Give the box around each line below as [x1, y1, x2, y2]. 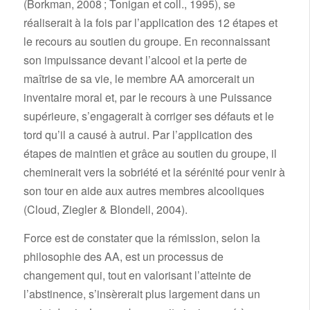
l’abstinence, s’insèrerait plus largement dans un [23, 286, 260, 302]
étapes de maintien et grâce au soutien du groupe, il [23, 145, 277, 162]
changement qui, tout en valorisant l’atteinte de [23, 267, 251, 284]
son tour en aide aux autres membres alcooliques [23, 183, 264, 199]
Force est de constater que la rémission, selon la [23, 230, 260, 246]
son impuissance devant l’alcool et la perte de [23, 52, 247, 69]
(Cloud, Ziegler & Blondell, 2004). [23, 201, 188, 218]
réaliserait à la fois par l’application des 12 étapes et [23, 15, 277, 31]
